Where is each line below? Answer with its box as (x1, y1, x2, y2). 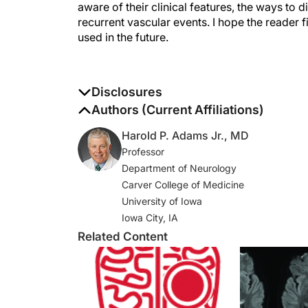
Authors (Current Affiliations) (91, 102, 264, 117)
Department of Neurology (122, 162, 239, 174)
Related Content (78, 230, 168, 243)
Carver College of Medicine (122, 179, 244, 190)
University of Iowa (122, 195, 205, 207)
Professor (122, 146, 164, 157)
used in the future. (78, 30, 168, 44)
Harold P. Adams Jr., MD (122, 129, 249, 142)
